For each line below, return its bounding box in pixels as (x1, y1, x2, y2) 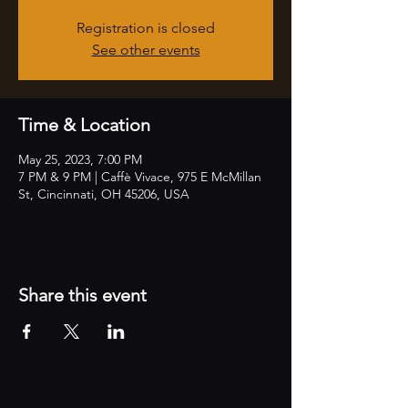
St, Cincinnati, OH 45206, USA (18, 186, 189, 202)
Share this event (18, 284, 147, 306)
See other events (91, 41, 200, 58)
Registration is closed (76, 19, 215, 36)
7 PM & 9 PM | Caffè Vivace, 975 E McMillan (18, 168, 261, 185)
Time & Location (18, 114, 150, 136)
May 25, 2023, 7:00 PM (18, 151, 142, 168)
